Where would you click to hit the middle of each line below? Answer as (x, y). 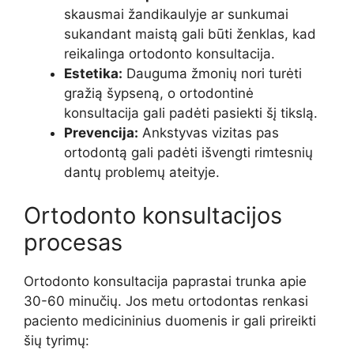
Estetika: (93, 73)
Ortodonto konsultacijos (153, 216)
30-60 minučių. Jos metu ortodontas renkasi (166, 301)
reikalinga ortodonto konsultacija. (169, 53)
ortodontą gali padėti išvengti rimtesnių (188, 152)
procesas (73, 243)
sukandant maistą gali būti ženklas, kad (190, 34)
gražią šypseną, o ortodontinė (159, 93)
